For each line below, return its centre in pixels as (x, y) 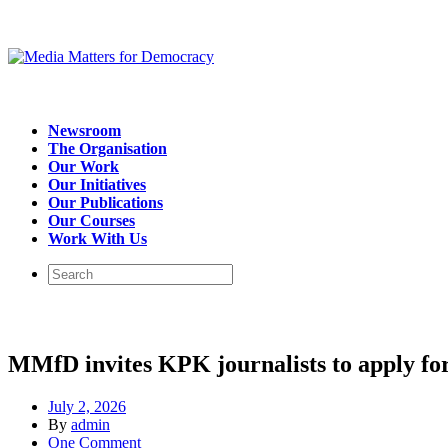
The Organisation (107, 148)
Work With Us (97, 238)
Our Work (83, 166)
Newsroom (84, 130)
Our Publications (105, 202)
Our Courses (91, 220)
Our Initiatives (97, 184)
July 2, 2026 (87, 406)
